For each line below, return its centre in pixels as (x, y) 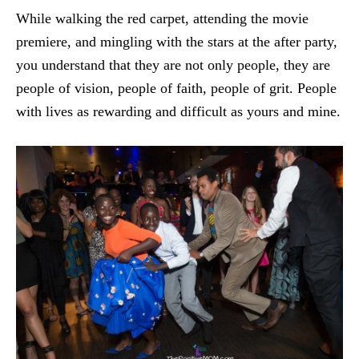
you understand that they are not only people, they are (173, 65)
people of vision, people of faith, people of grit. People (176, 88)
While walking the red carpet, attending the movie (162, 18)
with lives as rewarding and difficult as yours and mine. (178, 111)
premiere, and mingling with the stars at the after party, (177, 41)
